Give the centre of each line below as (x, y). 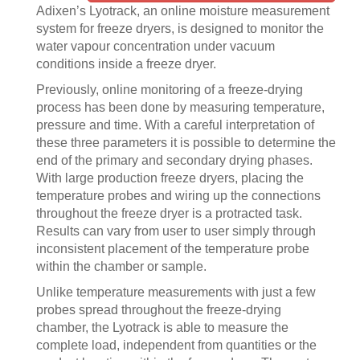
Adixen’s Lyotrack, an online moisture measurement (183, 11)
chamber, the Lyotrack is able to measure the (162, 327)
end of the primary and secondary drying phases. (174, 160)
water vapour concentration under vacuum (155, 46)
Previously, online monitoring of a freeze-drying (170, 90)
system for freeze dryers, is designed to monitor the (180, 29)
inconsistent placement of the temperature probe (173, 249)
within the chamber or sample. (121, 266)
